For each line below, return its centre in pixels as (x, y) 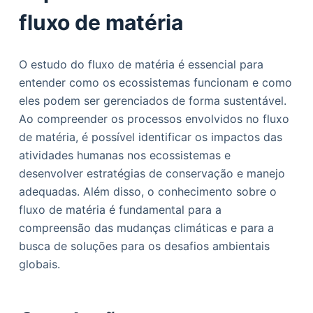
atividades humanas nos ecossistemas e (124, 155)
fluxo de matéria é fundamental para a (120, 210)
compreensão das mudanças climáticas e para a (146, 228)
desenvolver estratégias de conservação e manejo (152, 173)
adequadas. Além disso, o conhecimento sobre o (147, 191)
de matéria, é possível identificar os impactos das (150, 137)
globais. (39, 264)
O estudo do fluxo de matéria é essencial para (141, 64)
